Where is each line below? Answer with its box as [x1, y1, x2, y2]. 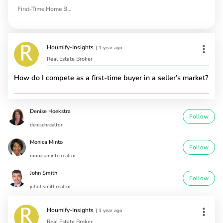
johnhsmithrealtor [30, 183, 71, 191]
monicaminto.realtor [30, 152, 76, 160]
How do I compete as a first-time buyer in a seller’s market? [14, 73, 208, 83]
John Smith [30, 169, 57, 177]
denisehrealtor [30, 121, 63, 129]
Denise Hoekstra [30, 108, 71, 115]
